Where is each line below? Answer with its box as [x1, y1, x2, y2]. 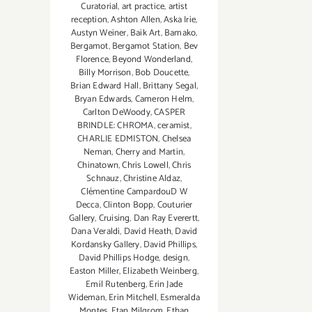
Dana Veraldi [70, 224, 120, 240]
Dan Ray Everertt [133, 211, 198, 226]
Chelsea [162, 132, 192, 147]
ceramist [157, 118, 190, 134]
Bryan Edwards [74, 92, 132, 107]
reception [71, 13, 107, 28]
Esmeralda [160, 290, 200, 306]
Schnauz [86, 171, 120, 187]
